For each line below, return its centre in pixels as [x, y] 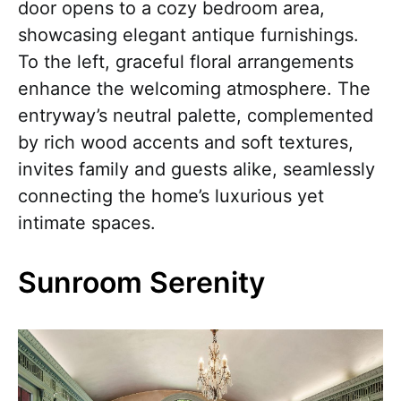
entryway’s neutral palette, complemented [196, 116]
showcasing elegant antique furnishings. [188, 35]
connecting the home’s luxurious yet [171, 196]
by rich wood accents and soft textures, [186, 143]
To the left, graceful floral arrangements [186, 62]
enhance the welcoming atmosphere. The [194, 89]
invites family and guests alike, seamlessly [196, 170]
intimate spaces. [87, 223]
